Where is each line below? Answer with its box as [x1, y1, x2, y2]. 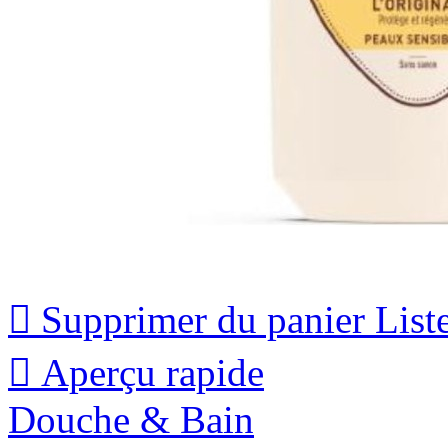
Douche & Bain [8, 398, 254, 442]
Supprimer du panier [41, 298, 365, 342]
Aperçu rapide [41, 351, 264, 395]
